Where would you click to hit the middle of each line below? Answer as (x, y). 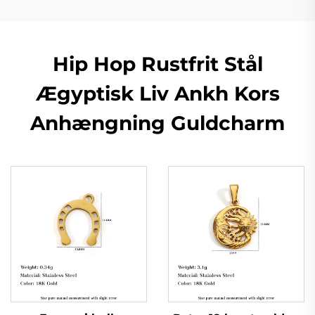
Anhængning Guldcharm (157, 123)
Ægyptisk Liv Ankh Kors (157, 93)
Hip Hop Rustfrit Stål (157, 64)
